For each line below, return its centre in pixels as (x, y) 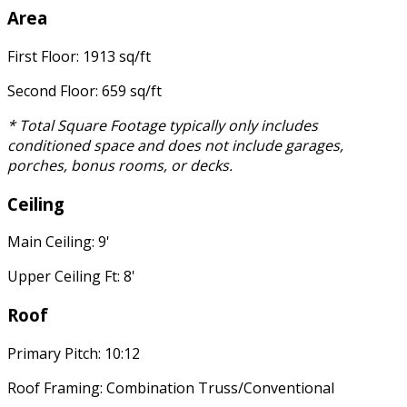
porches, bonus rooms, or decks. (120, 166)
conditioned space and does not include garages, (175, 146)
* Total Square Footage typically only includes (163, 126)
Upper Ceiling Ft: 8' (71, 277)
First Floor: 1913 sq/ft (79, 57)
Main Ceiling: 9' (59, 242)
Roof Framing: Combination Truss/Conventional (171, 387)
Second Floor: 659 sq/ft (84, 91)
